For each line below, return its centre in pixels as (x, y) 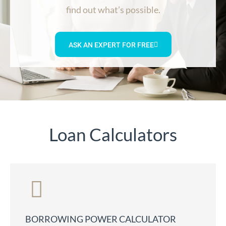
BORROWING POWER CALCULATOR (101, 219)
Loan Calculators (113, 134)
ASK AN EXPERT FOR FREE (111, 45)
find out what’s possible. (113, 10)
